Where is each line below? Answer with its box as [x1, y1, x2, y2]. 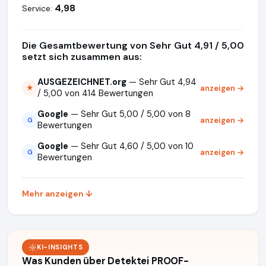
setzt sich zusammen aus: [22, 50, 142, 63]
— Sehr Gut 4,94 [126, 76, 197, 88]
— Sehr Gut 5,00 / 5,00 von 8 [68, 108, 191, 120]
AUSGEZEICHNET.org [37, 76, 126, 88]
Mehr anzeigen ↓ [22, 188, 93, 199]
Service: [22, 3, 52, 14]
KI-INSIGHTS [37, 243, 83, 251]
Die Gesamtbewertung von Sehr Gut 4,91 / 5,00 [22, 39, 244, 52]
